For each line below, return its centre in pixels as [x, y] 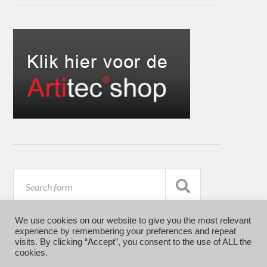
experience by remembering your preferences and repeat [125, 231]
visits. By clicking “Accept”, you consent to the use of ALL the [133, 242]
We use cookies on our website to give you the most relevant [133, 221]
